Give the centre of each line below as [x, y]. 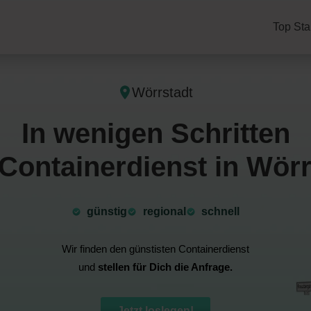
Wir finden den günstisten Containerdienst [155, 249]
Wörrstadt [162, 93]
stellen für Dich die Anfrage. [165, 267]
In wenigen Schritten [155, 134]
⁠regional [164, 212]
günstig [107, 212]
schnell [221, 212]
